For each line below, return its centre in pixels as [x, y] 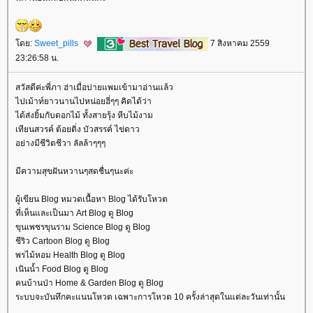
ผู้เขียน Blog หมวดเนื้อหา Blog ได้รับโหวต [92, 199]
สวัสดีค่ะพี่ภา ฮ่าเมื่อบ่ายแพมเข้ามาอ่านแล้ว [94, 88]
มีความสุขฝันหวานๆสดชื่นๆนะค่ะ [74, 172]
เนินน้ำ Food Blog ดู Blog [62, 269]
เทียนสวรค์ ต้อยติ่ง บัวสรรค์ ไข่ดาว [78, 130]
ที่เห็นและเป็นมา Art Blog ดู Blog [74, 213]
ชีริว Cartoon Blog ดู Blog [63, 241]
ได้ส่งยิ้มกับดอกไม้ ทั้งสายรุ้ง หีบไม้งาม [84, 116]
